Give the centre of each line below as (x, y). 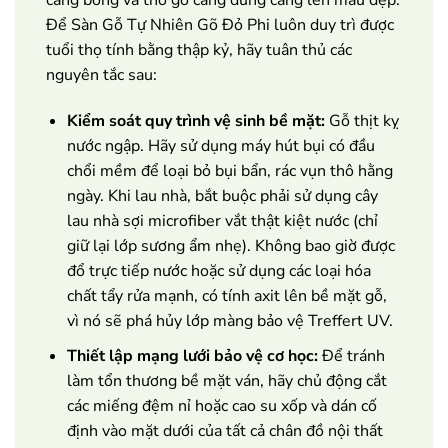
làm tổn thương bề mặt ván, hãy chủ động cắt (226, 380)
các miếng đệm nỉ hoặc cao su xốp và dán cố (221, 405)
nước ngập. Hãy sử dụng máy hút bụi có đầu (220, 146)
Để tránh (351, 355)
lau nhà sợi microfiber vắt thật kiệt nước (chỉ (222, 221)
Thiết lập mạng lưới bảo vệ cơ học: (192, 355)
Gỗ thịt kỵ (361, 121)
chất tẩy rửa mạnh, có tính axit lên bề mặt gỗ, (226, 296)
